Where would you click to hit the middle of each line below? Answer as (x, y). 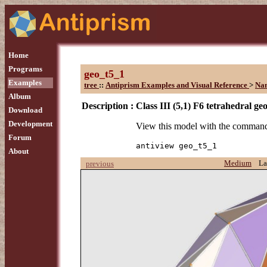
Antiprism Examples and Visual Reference (176, 85)
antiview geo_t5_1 (176, 146)
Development (30, 124)
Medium (238, 163)
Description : (108, 106)
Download (25, 110)
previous (100, 164)
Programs (25, 69)
